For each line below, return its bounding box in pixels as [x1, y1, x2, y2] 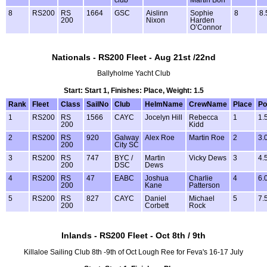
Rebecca [189, 113, 218, 121]
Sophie [190, 9, 213, 17]
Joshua [145, 174, 169, 182]
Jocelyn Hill [145, 113, 182, 121]
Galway [114, 133, 139, 141]
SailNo [86, 100, 108, 108]
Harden [190, 16, 215, 24]
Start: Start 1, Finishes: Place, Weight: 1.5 [63, 86, 204, 94]
